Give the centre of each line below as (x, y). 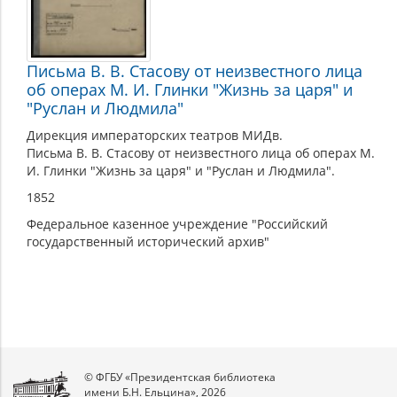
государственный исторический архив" (148, 242)
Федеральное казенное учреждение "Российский (177, 224)
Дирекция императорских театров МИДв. (155, 136)
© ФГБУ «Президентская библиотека (180, 377)
